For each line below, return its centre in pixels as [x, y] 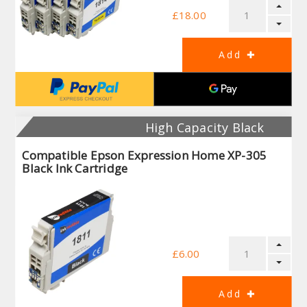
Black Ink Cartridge [75, 169]
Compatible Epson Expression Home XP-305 [145, 156]
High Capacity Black [205, 128]
